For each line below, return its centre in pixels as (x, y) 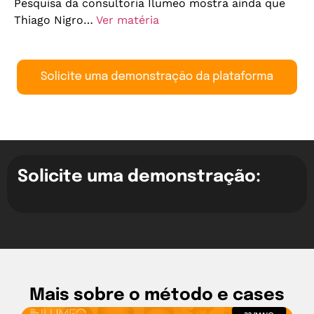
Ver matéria (128, 20)
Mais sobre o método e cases (157, 296)
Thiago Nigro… (55, 20)
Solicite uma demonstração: (139, 177)
